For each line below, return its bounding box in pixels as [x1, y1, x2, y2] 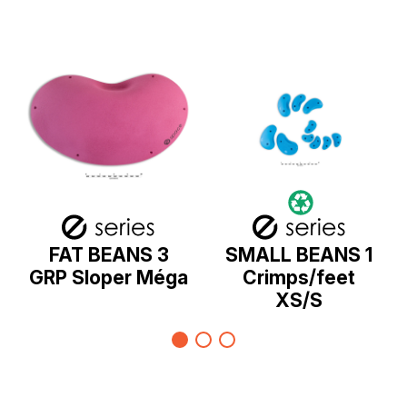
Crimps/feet [243, 266, 356, 290]
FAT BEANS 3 [48, 243, 169, 267]
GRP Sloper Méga [29, 266, 189, 290]
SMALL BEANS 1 [225, 243, 373, 267]
